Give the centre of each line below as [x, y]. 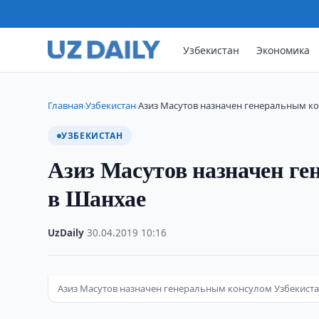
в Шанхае [97, 198]
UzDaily [66, 233]
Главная [66, 105]
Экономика [283, 50]
